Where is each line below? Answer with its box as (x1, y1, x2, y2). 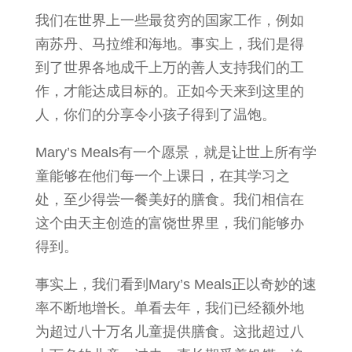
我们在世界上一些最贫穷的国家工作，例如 (35, 13, 304, 28)
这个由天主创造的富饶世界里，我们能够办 (35, 215, 304, 231)
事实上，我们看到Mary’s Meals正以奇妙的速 (35, 277, 317, 292)
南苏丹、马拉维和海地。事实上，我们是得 (35, 36, 304, 52)
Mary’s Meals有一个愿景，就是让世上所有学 (35, 145, 317, 160)
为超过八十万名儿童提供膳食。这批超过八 (35, 324, 304, 339)
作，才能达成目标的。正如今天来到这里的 (35, 83, 304, 99)
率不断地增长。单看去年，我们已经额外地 (35, 300, 304, 316)
